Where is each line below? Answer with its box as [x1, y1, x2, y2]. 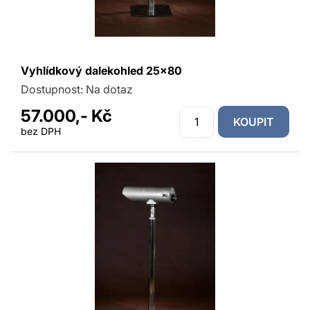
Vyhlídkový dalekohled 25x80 [21, 64, 182, 77]
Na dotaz [86, 82, 133, 96]
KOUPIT [233, 115, 274, 129]
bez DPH [21, 125, 61, 137]
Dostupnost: [21, 82, 86, 96]
